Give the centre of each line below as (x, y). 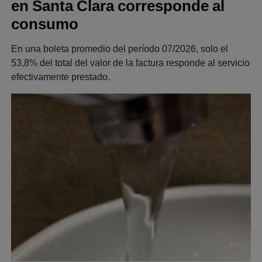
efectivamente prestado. (61, 77)
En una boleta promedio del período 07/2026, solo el (120, 49)
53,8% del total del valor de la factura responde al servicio (130, 63)
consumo (45, 24)
